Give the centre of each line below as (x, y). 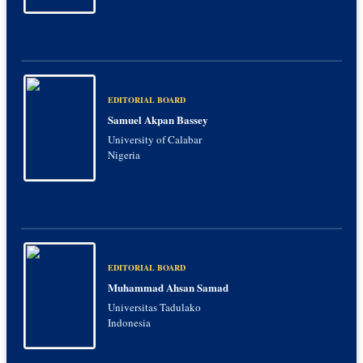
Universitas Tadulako (154, 307)
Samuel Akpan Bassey (158, 120)
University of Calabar (155, 140)
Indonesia (129, 323)
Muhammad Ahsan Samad (168, 288)
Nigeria (124, 155)
